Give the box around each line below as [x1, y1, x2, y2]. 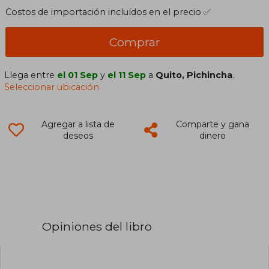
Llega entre [4, 69, 58, 80]
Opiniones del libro [42, 219, 152, 234]
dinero [199, 130, 226, 141]
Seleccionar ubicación [4, 81, 100, 92]
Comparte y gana [175, 118, 249, 130]
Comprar [109, 34, 160, 49]
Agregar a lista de [41, 118, 115, 130]
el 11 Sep [107, 69, 147, 80]
